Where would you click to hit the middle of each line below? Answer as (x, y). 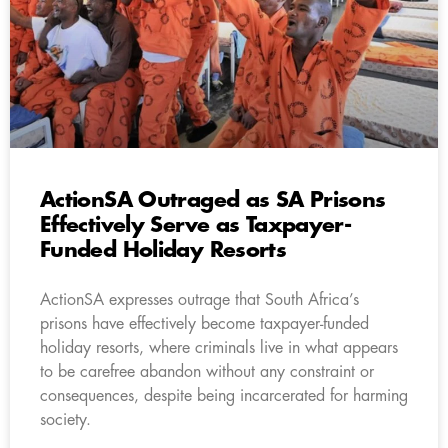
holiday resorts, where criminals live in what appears (219, 347)
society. (65, 419)
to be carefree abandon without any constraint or (207, 371)
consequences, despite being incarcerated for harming (224, 395)
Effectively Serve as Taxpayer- (196, 225)
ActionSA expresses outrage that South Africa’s (199, 299)
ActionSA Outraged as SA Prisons (213, 200)
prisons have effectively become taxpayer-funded (204, 323)
